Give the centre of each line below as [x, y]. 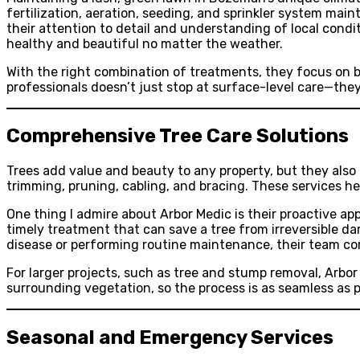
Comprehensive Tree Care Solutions [178, 136]
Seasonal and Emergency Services [170, 338]
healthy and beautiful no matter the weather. [145, 43]
